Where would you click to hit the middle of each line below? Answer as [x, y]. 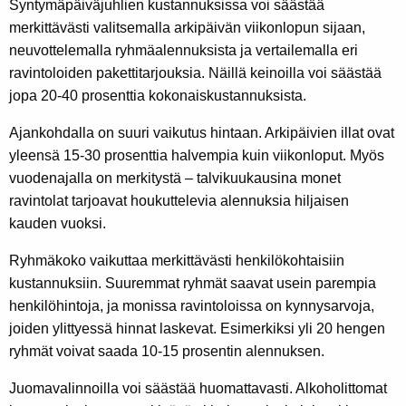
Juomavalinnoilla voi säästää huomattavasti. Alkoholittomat [198, 389]
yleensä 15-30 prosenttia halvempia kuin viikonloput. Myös [197, 156]
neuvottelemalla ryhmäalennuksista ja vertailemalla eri [184, 51]
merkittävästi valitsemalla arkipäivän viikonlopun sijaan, [187, 28]
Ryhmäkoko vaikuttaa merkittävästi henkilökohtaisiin [177, 261]
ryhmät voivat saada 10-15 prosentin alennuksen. [167, 352]
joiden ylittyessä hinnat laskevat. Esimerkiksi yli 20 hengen [197, 329]
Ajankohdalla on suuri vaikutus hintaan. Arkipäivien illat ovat [202, 133]
